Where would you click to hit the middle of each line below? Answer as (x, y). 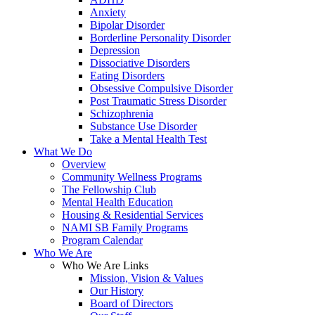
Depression (115, 50)
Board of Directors (131, 303)
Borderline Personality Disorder (160, 38)
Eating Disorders (127, 76)
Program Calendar (102, 240)
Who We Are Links (105, 265)
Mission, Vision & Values (147, 278)
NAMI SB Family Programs (125, 227)
